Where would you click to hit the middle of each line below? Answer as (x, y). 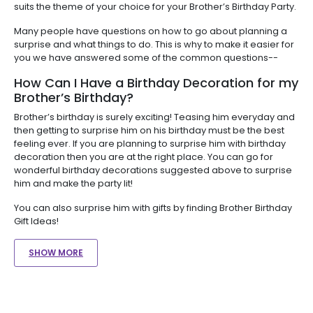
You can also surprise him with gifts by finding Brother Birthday (153, 208)
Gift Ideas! (36, 221)
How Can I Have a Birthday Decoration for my (156, 82)
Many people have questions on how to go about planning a (151, 31)
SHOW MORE (56, 252)
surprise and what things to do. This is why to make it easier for (154, 44)
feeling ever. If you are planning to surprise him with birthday (150, 143)
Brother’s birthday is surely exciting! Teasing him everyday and (154, 117)
